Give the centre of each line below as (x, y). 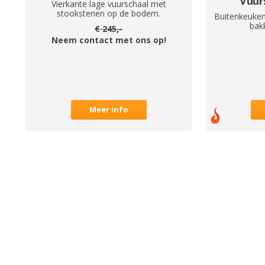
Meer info (109, 110)
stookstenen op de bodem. (109, 14)
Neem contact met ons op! (109, 40)
